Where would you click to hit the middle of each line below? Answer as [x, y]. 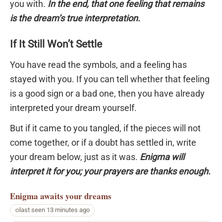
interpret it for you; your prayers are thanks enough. [110, 171]
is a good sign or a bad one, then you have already [107, 93]
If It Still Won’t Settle [56, 44]
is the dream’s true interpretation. [75, 18]
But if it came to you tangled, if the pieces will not [105, 128]
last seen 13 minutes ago [54, 210]
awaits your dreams [76, 196]
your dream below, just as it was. [75, 157]
